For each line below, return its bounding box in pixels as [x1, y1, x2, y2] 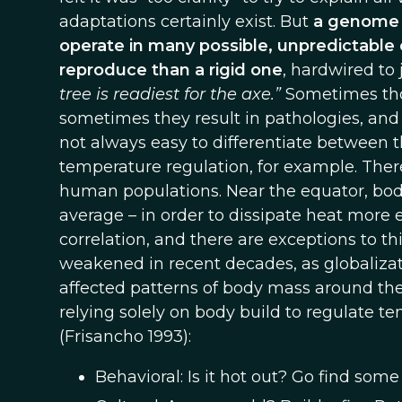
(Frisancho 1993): [58, 327, 191, 346]
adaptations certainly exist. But [58, 12, 313, 31]
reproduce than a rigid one [58, 60, 283, 80]
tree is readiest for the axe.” [58, 84, 281, 104]
